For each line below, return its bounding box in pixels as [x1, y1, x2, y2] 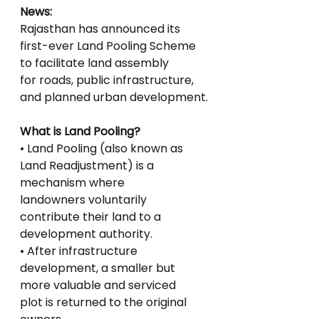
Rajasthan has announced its [20, 21, 183, 37]
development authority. [20, 226, 152, 242]
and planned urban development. [20, 89, 208, 105]
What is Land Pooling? [20, 123, 140, 140]
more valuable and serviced [20, 277, 176, 293]
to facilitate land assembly [20, 55, 169, 71]
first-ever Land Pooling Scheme [20, 38, 199, 54]
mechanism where [20, 174, 125, 191]
